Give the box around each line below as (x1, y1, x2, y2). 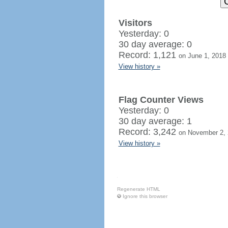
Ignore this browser (122, 193, 167, 199)
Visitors (118, 18, 152, 28)
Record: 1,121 (118, 50, 179, 60)
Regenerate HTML (117, 186, 160, 192)
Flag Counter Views (118, 95, 204, 105)
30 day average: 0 (118, 39, 192, 49)
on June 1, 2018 (178, 52, 226, 60)
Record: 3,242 (118, 127, 179, 137)
